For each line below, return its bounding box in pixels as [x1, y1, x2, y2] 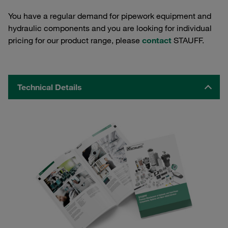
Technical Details [17, 82, 82, 92]
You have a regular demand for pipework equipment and [8, 11, 211, 21]
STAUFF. [172, 35, 204, 45]
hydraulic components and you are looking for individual [8, 23, 212, 33]
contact [142, 35, 172, 45]
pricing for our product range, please [8, 35, 142, 45]
